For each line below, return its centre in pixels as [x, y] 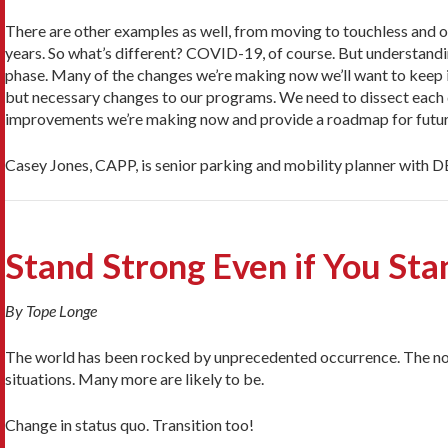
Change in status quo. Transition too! [129, 425]
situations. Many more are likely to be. [134, 379]
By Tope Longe [51, 311]
